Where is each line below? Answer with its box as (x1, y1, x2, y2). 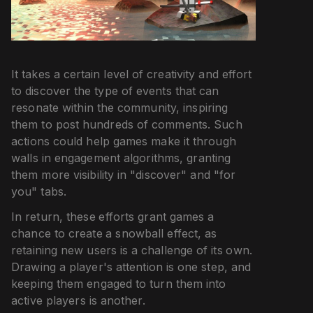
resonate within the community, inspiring (11, 101, 228, 115)
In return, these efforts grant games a (11, 210, 214, 224)
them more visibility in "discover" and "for (11, 168, 236, 182)
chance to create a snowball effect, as (11, 226, 217, 241)
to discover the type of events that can (11, 84, 219, 99)
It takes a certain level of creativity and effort (11, 67, 252, 82)
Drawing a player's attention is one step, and (11, 260, 252, 275)
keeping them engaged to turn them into (11, 277, 226, 291)
